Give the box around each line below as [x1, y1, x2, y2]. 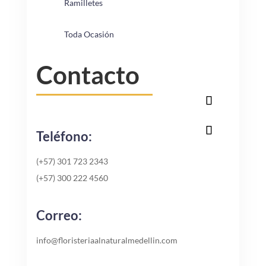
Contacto [36, 59, 140, 90]
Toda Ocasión [64, 28, 114, 39]
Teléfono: [36, 128, 92, 144]
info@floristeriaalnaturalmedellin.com [36, 235, 178, 245]
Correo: [36, 207, 82, 223]
